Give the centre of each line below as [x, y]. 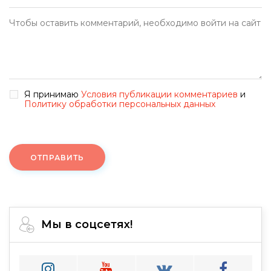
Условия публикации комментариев [159, 95]
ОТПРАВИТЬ [57, 158]
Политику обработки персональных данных [120, 104]
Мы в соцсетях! [87, 225]
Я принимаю [53, 95]
